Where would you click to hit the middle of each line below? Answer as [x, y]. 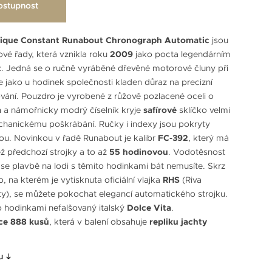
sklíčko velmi [205, 110]
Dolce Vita [149, 207]
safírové [161, 110]
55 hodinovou [139, 151]
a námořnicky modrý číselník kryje [72, 110]
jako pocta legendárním [183, 54]
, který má [209, 138]
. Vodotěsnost [197, 151]
